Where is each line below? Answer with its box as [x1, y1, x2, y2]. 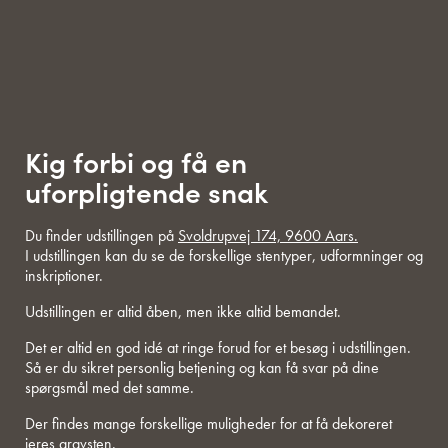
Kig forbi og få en [25, 141, 247, 182]
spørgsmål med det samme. [25, 377, 194, 399]
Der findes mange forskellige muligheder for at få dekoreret [25, 413, 392, 435]
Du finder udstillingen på [25, 225, 178, 247]
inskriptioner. [25, 265, 103, 287]
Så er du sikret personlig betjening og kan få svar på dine [25, 357, 379, 379]
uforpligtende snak [25, 171, 268, 212]
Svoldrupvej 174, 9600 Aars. [178, 225, 358, 247]
